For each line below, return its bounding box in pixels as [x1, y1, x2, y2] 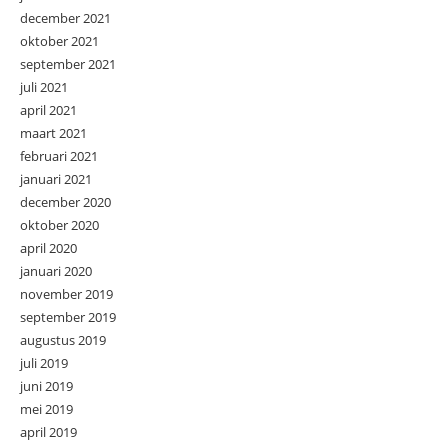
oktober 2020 [20, 215, 99, 234]
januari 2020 [20, 261, 92, 280]
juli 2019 [20, 353, 68, 372]
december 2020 [20, 192, 111, 211]
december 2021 [20, 8, 111, 27]
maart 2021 [20, 123, 87, 142]
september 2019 [20, 307, 116, 326]
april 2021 [20, 100, 77, 119]
